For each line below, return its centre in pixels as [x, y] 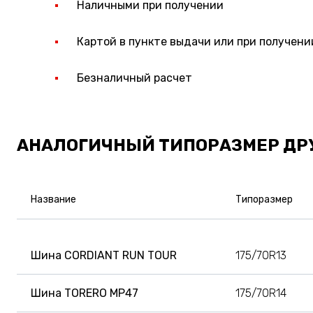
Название [53, 199]
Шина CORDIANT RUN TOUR [104, 255]
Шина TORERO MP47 [85, 293]
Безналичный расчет [134, 78]
